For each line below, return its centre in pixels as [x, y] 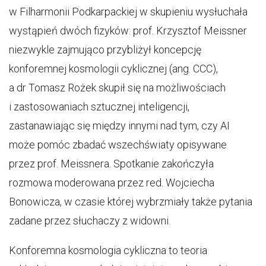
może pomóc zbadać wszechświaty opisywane [118, 145]
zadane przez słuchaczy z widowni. [90, 221]
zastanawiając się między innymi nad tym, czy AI [119, 126]
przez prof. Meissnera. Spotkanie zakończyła [111, 164]
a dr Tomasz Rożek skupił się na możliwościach [117, 88]
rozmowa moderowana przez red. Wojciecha [112, 183]
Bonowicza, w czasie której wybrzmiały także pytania [131, 202]
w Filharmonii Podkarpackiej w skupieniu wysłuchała [128, 12]
